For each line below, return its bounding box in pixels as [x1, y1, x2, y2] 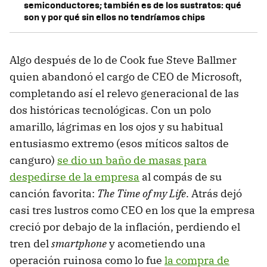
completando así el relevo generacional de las [10, 86, 239, 100]
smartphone [51, 236, 109, 250]
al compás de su [139, 169, 222, 184]
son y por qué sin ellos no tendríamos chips [24, 10, 205, 23]
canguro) [10, 153, 57, 167]
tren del [10, 236, 51, 250]
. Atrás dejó [186, 186, 242, 200]
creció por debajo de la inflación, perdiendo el [10, 219, 240, 234]
